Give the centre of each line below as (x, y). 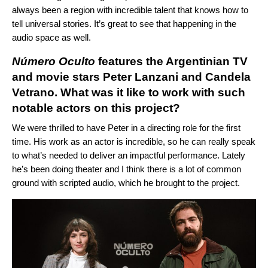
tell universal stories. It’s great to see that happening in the (124, 23)
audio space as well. (51, 37)
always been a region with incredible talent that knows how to (130, 10)
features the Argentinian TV (171, 61)
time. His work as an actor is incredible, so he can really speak (134, 141)
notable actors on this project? (96, 108)
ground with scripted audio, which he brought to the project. (127, 182)
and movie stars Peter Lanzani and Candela (131, 77)
